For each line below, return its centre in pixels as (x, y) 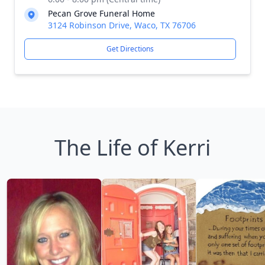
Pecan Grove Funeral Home (101, 13)
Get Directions (130, 49)
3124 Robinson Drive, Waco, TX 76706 (122, 25)
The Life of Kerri (132, 148)
